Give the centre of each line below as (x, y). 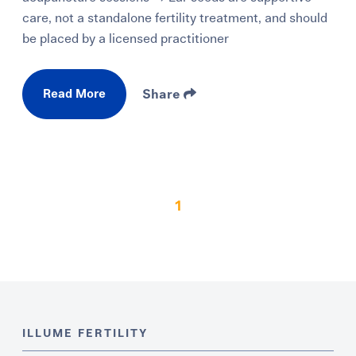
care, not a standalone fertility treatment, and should (175, 18)
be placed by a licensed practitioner (126, 39)
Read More (75, 94)
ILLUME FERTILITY (85, 333)
